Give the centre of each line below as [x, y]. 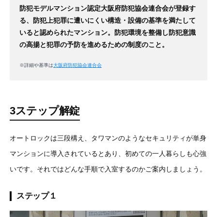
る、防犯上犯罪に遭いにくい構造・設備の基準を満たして [108, 20]
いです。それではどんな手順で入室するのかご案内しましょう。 [108, 169]
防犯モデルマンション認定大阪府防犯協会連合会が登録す [108, 8]
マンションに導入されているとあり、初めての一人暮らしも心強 [108, 154]
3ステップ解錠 [45, 111]
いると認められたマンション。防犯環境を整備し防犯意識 [108, 32]
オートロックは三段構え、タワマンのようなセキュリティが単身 [108, 138]
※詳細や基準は [36, 65]
